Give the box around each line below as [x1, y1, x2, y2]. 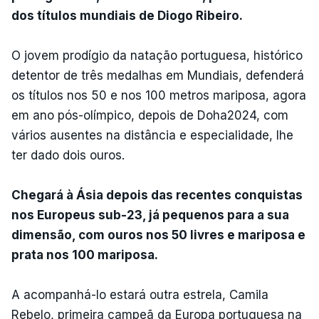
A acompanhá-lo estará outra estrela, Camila [11, 287, 268, 302]
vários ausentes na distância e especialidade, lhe [11, 127, 293, 142]
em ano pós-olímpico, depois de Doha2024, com [11, 108, 288, 122]
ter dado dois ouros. [11, 147, 125, 162]
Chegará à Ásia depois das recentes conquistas [11, 187, 303, 202]
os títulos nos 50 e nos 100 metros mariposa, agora [11, 88, 306, 103]
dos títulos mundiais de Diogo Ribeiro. [11, 8, 243, 23]
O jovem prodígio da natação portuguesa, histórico [11, 48, 303, 63]
